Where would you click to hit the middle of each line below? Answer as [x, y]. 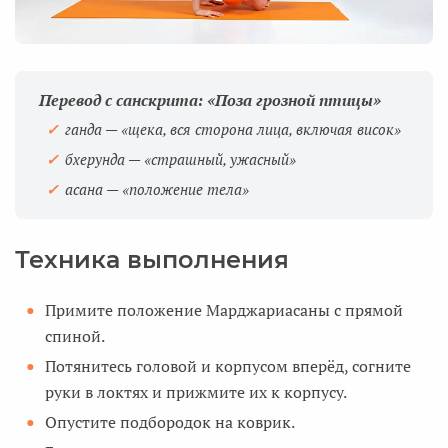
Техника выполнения [152, 259]
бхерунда [95, 160]
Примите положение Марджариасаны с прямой [224, 309]
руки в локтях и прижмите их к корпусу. [196, 391]
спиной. [75, 335]
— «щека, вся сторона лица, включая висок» [251, 130]
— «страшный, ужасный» [210, 160]
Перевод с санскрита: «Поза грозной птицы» [210, 100]
